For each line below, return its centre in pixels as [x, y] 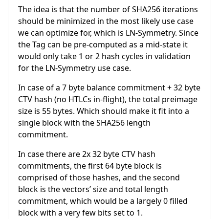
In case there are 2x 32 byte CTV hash [87, 154]
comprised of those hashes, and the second [99, 177]
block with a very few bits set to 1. [80, 212]
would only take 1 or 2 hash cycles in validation [104, 56]
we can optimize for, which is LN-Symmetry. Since [108, 33]
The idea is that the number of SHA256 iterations [108, 9]
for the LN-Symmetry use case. [75, 68]
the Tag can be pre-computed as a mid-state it [103, 44]
